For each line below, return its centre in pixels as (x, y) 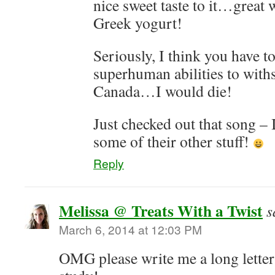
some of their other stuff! (173, 141)
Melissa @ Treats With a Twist (161, 211)
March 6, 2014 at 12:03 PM (130, 229)
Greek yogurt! (138, 23)
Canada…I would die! (163, 91)
